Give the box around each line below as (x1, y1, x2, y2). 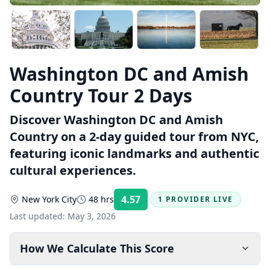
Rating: (149, 198, 172, 209)
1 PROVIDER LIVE (158, 194, 233, 204)
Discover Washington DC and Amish (10, 111, 223, 128)
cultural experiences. (10, 162, 136, 178)
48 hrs (89, 193, 114, 205)
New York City (22, 193, 77, 205)
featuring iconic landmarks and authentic (10, 145, 259, 162)
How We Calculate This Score (20, 241, 174, 256)
